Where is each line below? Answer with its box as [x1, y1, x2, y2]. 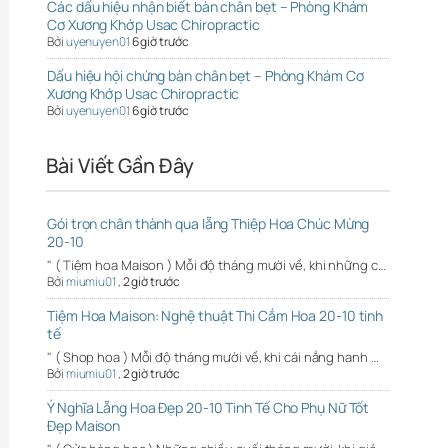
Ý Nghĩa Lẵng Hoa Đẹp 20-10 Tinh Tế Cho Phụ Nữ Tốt [47, 397, 370, 417]
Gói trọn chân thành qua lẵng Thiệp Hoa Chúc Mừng [47, 213, 370, 233]
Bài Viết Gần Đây [46, 151, 194, 179]
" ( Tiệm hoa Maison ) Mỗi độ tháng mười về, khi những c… [47, 255, 386, 274]
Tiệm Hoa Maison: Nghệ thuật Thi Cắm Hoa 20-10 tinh [47, 305, 384, 325]
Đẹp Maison [47, 415, 121, 435]
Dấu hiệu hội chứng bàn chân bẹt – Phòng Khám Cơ [47, 65, 364, 85]
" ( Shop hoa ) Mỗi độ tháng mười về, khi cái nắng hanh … [47, 347, 379, 366]
